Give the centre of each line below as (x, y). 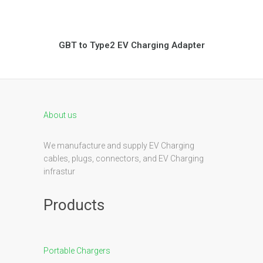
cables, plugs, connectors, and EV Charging (124, 159)
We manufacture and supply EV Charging (119, 146)
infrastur (59, 171)
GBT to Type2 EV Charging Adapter (131, 45)
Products (74, 205)
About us (60, 115)
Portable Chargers (77, 251)
